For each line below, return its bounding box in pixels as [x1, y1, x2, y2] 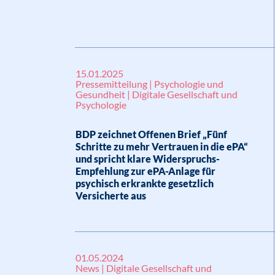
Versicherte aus [76, 190, 146, 201]
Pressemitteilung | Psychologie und [76, 78, 223, 90]
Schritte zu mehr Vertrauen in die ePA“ [76, 141, 248, 152]
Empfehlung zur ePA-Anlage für [76, 165, 215, 177]
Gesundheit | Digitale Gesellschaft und [76, 88, 238, 100]
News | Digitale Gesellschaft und [76, 262, 212, 274]
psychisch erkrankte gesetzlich [76, 177, 214, 189]
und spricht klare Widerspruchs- [76, 153, 220, 165]
